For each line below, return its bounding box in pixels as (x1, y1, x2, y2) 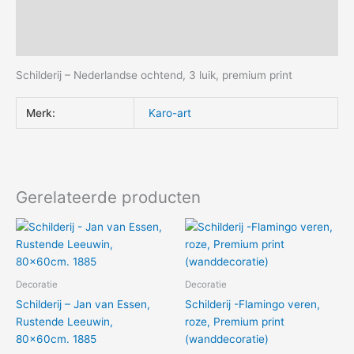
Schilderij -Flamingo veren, (185, 297, 320, 311)
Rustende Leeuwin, (16, 314, 113, 328)
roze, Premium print (185, 314, 284, 328)
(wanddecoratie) (185, 332, 269, 345)
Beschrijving (16, 7, 84, 21)
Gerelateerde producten (16, 187, 201, 208)
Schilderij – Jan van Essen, (16, 297, 150, 311)
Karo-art (149, 106, 192, 119)
